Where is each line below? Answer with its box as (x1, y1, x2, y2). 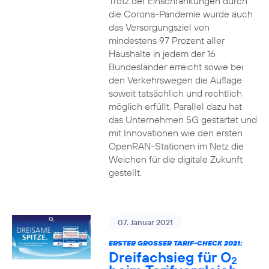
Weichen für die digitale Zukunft (108, 153, 243, 165)
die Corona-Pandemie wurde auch (108, 8, 253, 20)
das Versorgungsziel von (108, 21, 210, 33)
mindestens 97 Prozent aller (108, 34, 225, 46)
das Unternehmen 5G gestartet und (108, 113, 257, 125)
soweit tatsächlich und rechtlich (108, 87, 242, 99)
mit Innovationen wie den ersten (108, 127, 243, 139)
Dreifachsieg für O (108, 248, 231, 266)
